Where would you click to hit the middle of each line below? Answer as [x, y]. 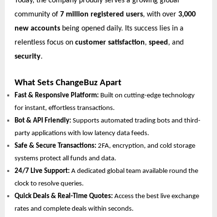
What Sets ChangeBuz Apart [68, 83]
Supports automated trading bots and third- [136, 121]
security [28, 56]
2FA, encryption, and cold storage [146, 146]
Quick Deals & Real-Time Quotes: [64, 196]
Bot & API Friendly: [43, 121]
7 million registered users [101, 14]
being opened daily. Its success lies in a [122, 28]
